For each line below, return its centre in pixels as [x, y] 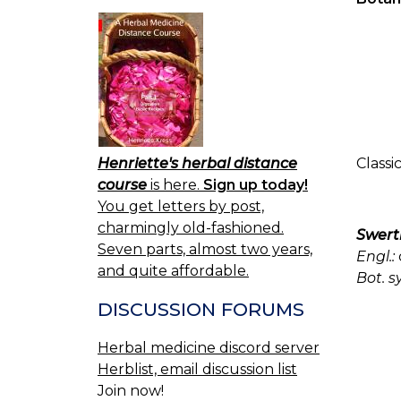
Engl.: [375, 257]
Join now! [131, 390]
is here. [175, 185]
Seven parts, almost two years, [205, 250]
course [122, 185]
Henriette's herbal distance [197, 164]
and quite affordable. [173, 271]
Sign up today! [256, 185]
